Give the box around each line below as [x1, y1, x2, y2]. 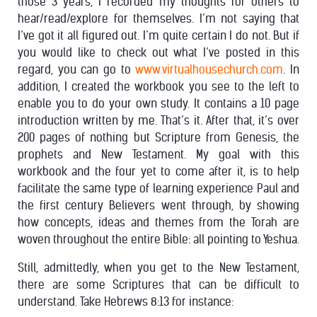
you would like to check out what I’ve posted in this [18, 45, 299, 59]
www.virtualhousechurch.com [135, 62, 284, 76]
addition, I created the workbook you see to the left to [18, 79, 299, 93]
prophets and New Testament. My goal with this [18, 147, 299, 161]
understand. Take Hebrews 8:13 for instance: [18, 294, 234, 309]
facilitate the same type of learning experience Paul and [18, 181, 299, 195]
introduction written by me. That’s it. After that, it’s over [18, 113, 299, 127]
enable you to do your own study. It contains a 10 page [18, 96, 299, 110]
